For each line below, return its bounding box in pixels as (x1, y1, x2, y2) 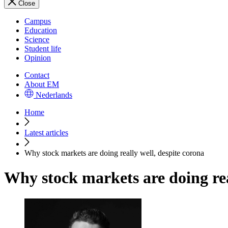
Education (24, 26, 57, 35)
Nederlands (36, 91, 72, 99)
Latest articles (24, 128, 68, 137)
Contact (24, 71, 49, 79)
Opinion (24, 53, 51, 62)
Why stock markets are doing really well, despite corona (24, 149, 204, 157)
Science (24, 35, 49, 44)
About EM (24, 80, 59, 89)
